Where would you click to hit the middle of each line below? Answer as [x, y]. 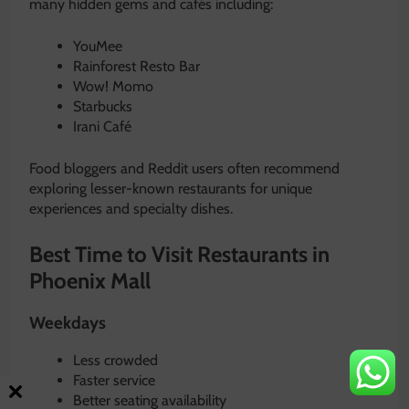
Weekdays [68, 322]
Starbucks [103, 106]
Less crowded [115, 360]
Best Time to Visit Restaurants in [179, 254]
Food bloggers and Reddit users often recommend [184, 168]
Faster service [114, 380]
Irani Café [102, 126]
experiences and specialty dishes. [131, 208]
